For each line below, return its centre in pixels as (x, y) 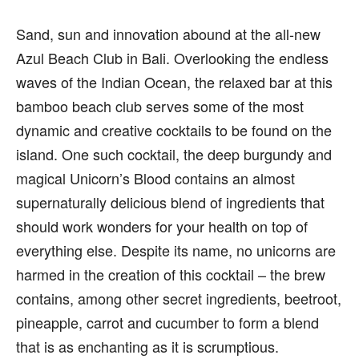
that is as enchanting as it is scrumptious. (147, 346)
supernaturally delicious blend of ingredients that (170, 202)
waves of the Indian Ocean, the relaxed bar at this (174, 82)
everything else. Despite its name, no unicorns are (176, 250)
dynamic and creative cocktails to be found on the (174, 130)
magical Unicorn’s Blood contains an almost (155, 178)
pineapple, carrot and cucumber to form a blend (167, 322)
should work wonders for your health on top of (162, 226)
